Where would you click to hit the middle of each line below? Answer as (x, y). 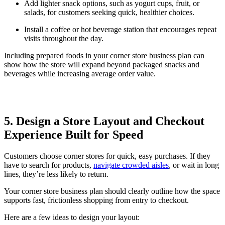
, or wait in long (194, 165)
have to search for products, (49, 165)
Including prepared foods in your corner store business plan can (104, 56)
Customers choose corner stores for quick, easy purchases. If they (107, 156)
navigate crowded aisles (131, 165)
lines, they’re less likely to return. (56, 174)
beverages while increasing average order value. (80, 74)
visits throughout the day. (64, 39)
